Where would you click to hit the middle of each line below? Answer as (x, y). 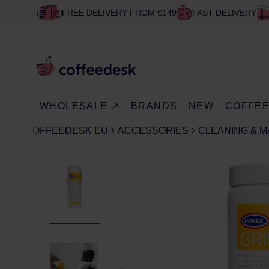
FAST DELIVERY (225, 13)
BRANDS (154, 106)
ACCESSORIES (153, 131)
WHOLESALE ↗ (80, 106)
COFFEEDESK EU (67, 131)
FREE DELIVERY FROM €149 (119, 13)
